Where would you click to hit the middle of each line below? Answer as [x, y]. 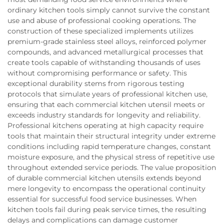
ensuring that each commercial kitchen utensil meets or [106, 105]
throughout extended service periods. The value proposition [112, 168]
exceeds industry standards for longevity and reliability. [104, 115]
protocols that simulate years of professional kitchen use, [107, 94]
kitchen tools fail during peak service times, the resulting [107, 210]
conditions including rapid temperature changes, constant [109, 147]
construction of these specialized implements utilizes [100, 31]
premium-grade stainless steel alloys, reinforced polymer [107, 42]
